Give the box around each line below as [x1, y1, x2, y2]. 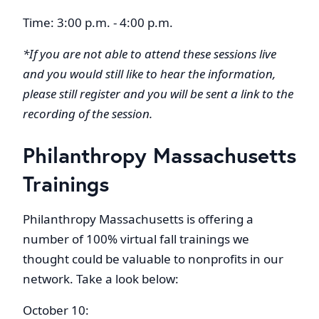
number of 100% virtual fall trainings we [23, 231, 249, 248]
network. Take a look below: [23, 271, 179, 288]
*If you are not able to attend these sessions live [23, 46, 276, 63]
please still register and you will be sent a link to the [23, 85, 293, 103]
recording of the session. [23, 105, 152, 122]
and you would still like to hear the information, [23, 66, 276, 83]
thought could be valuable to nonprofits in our [23, 251, 283, 268]
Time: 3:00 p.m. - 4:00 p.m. [23, 14, 173, 31]
